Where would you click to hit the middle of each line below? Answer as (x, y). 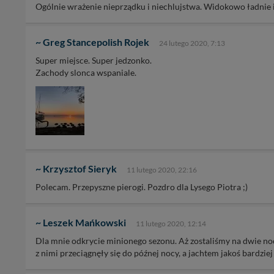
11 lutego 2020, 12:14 (171, 223)
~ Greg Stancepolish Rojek (92, 42)
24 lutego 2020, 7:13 (192, 43)
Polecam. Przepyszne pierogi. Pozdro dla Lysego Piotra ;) (142, 187)
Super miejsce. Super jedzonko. (94, 61)
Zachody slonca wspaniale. (86, 73)
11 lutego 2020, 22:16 (162, 169)
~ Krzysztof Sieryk (76, 168)
